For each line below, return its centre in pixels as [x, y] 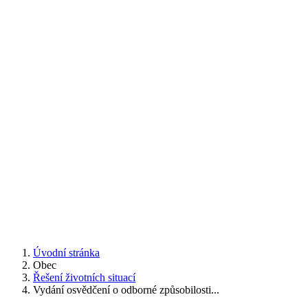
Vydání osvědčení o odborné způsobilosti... [126, 289]
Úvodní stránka [66, 252]
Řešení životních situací [84, 277]
